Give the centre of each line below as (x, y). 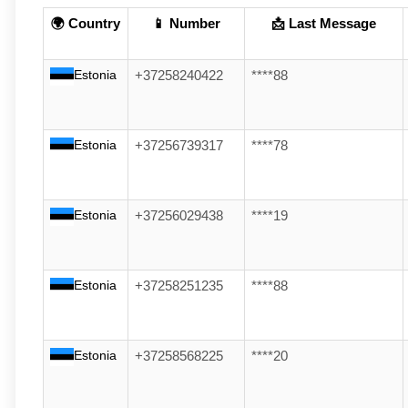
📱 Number (186, 24)
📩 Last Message (324, 24)
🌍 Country (86, 24)
